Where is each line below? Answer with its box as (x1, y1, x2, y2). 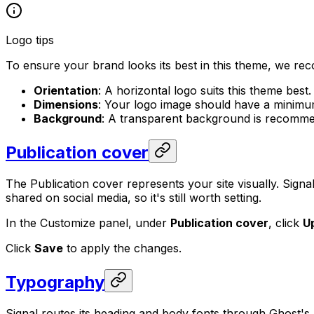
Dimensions (34, 97, 98, 111)
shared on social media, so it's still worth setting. (6, 190, 261, 205)
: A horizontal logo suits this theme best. (98, 83, 311, 97)
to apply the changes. (63, 240, 182, 255)
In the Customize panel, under (6, 215, 170, 230)
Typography (6, 271, 104, 292)
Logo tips (6, 32, 54, 47)
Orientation (34, 83, 98, 97)
